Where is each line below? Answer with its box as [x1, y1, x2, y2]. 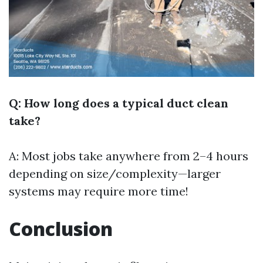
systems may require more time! [9, 184, 188, 198]
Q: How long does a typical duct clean [9, 96, 228, 110]
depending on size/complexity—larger [9, 166, 221, 181]
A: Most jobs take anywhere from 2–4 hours [9, 149, 248, 163]
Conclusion [9, 216, 113, 241]
